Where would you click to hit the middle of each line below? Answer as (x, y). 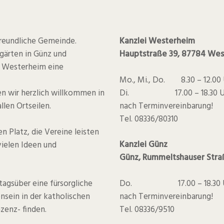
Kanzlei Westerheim (157, 41)
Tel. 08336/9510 (147, 209)
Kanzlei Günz (143, 145)
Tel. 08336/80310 (149, 119)
